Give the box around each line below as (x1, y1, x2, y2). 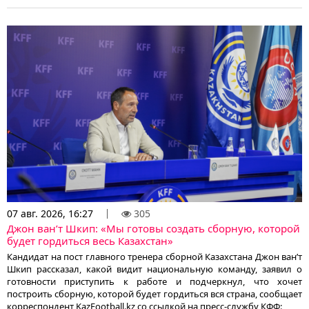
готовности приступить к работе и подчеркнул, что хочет (7, 275, 302, 288)
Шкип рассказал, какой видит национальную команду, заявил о (7, 263, 302, 276)
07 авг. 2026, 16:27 (7, 207, 93, 221)
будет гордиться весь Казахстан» (7, 234, 173, 248)
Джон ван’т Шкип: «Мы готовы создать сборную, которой (7, 221, 300, 236)
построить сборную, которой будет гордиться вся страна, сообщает (7, 288, 302, 301)
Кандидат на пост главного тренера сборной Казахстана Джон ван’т (7, 250, 302, 263)
